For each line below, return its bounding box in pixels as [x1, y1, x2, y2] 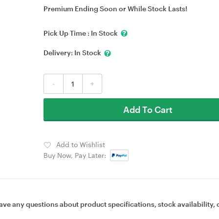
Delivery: [44, 48, 74, 57]
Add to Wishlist [56, 140, 105, 149]
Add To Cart [123, 104, 173, 115]
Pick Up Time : [44, 29, 91, 37]
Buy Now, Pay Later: [44, 151, 110, 159]
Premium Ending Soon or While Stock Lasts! [44, 4, 187, 13]
